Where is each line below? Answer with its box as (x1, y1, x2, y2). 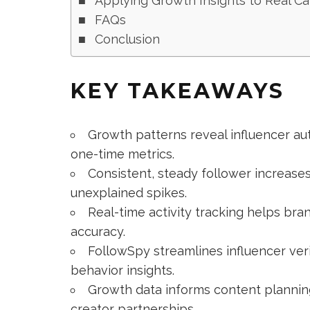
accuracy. (71, 224, 125, 239)
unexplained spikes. (71, 185, 187, 200)
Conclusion (94, 31, 160, 46)
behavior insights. (71, 262, 174, 277)
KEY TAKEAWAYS (71, 77, 284, 104)
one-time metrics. (71, 146, 174, 161)
